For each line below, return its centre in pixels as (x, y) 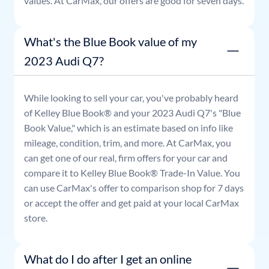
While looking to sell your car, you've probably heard (131, 98)
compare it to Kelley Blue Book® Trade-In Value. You (132, 173)
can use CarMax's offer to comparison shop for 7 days (134, 188)
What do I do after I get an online (108, 259)
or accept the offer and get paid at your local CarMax (131, 203)
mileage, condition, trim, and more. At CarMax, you (128, 143)
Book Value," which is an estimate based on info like (128, 128)
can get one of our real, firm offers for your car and (126, 158)
